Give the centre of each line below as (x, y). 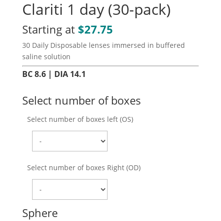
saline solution (46, 57)
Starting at (50, 29)
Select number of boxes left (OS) (80, 119)
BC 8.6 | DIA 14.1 (54, 74)
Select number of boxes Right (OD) (84, 168)
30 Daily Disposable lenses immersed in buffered (103, 45)
